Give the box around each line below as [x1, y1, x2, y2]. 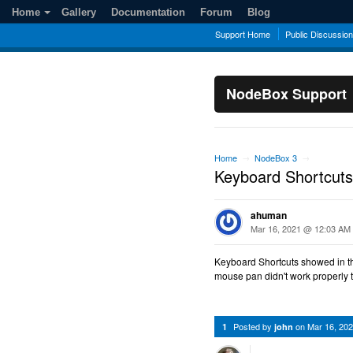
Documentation [111, 6, 185, 18]
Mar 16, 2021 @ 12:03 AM [251, 222, 351, 235]
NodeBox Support [226, 84, 347, 104]
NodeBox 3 [255, 151, 297, 164]
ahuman [251, 208, 287, 222]
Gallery [61, 6, 96, 18]
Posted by [233, 320, 274, 333]
